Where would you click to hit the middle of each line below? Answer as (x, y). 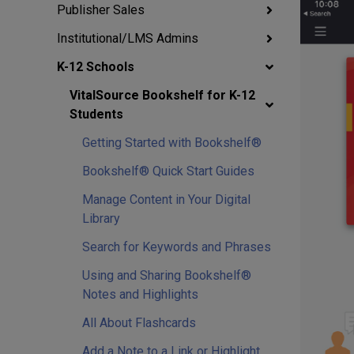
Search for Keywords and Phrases (177, 247)
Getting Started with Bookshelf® (172, 143)
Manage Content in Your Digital (166, 200)
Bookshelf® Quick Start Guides (168, 171)
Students (96, 114)
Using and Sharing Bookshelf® (167, 275)
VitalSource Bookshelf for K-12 (162, 95)
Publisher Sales (101, 10)
